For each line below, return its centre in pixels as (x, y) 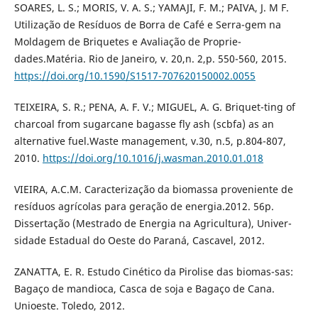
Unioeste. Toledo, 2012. (69, 305)
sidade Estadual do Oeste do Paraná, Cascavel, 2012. (139, 240)
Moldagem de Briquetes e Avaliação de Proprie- (127, 41)
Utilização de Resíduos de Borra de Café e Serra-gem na (147, 24)
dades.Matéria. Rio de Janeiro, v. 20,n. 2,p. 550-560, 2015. (150, 58)
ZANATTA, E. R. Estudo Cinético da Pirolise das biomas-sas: (153, 271)
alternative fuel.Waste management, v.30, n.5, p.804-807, (150, 141)
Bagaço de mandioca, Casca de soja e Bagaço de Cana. (144, 288)
